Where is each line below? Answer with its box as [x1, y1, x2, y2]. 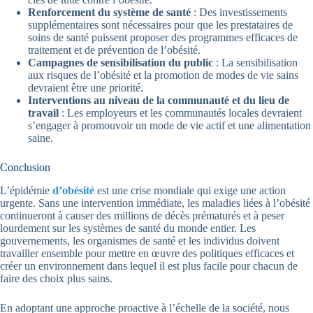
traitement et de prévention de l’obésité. [28, 44, 201, 57]
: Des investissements [191, 6, 287, 19]
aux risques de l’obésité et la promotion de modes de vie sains [28, 69, 298, 82]
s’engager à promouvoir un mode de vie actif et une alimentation [28, 119, 311, 132]
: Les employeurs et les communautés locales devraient [59, 107, 302, 119]
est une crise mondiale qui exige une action [94, 184, 286, 197]
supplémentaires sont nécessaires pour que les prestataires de [28, 19, 293, 31]
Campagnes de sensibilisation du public [28, 57, 213, 69]
